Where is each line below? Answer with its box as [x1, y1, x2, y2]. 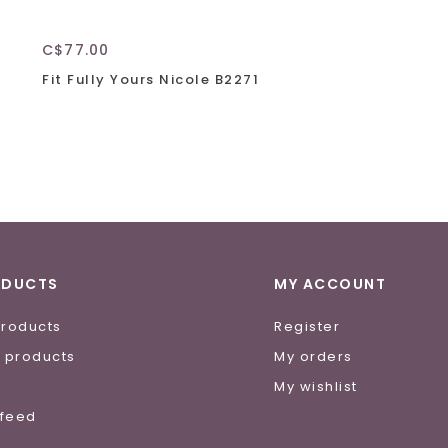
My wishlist [274, 376, 358, 396]
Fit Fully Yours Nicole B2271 [42, 69, 259, 89]
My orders [274, 346, 353, 366]
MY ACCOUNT [274, 273, 386, 294]
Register [274, 316, 340, 336]
